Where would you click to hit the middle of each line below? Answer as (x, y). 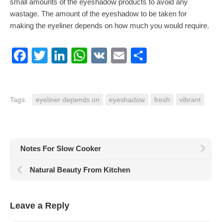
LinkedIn (98, 55)
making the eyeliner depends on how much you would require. (110, 26)
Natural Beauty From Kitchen (80, 170)
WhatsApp (124, 55)
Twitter (71, 55)
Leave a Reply (40, 206)
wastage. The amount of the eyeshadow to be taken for (98, 14)
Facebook (63, 55)
